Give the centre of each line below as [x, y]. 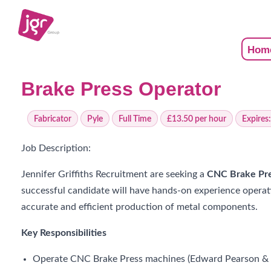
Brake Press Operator [121, 89]
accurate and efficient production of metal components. [139, 207]
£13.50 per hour [197, 119]
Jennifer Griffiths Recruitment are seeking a [114, 174]
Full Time [135, 119]
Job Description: [56, 148]
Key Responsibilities [64, 233]
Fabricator [53, 119]
